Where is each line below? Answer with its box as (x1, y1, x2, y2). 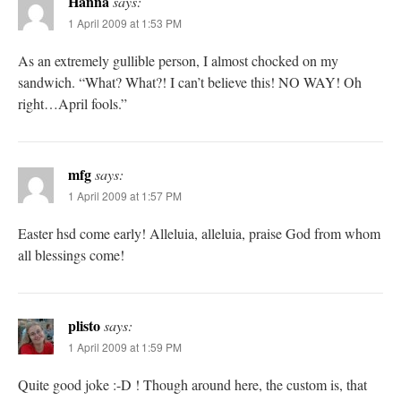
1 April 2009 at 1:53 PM (68, 15, 182, 31)
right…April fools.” (18, 94, 127, 114)
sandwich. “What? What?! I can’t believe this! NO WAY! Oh (18, 73, 362, 92)
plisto (68, 315, 100, 337)
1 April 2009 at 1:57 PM (68, 188, 182, 204)
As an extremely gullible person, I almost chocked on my (18, 51, 338, 71)
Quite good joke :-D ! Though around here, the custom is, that (18, 375, 367, 395)
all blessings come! (18, 245, 124, 265)
